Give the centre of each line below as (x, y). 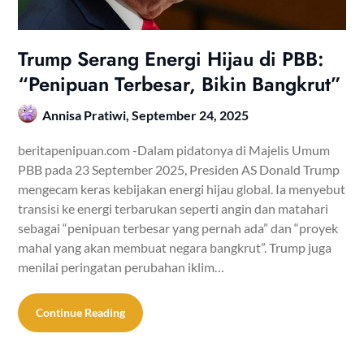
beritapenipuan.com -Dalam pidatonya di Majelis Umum (174, 150)
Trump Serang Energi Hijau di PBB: (171, 59)
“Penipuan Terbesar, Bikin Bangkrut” (180, 84)
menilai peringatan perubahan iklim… (121, 267)
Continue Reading (81, 313)
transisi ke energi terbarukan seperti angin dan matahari (173, 209)
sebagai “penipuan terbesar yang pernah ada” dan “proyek (178, 228)
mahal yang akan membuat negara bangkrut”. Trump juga (175, 248)
